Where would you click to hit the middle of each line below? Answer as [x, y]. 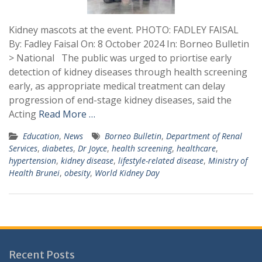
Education [41, 136]
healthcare [196, 148]
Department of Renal [204, 136]
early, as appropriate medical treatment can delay [117, 86]
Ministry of [228, 161]
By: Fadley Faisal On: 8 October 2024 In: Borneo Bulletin [129, 44]
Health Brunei [34, 173]
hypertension [32, 161]
